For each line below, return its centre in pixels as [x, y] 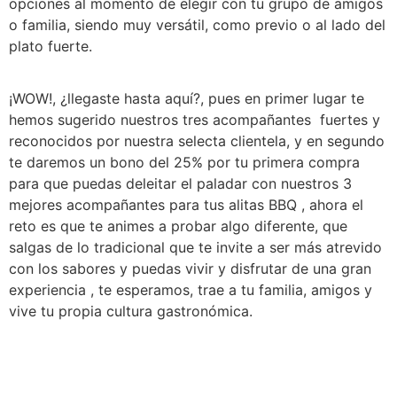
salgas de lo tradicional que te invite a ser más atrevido [195, 247]
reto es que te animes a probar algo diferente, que [178, 226]
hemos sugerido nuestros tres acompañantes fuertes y [197, 119]
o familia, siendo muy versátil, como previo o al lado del [197, 25]
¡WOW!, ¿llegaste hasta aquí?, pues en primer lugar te [187, 98]
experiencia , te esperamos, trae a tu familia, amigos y [191, 289]
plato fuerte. [55, 47]
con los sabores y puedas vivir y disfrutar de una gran [190, 268]
